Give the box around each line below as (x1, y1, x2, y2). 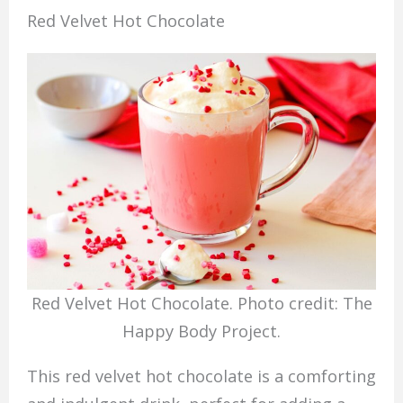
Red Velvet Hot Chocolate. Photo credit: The (31, 292, 372, 315)
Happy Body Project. (122, 320, 281, 343)
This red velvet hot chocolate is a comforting (26, 364, 376, 387)
